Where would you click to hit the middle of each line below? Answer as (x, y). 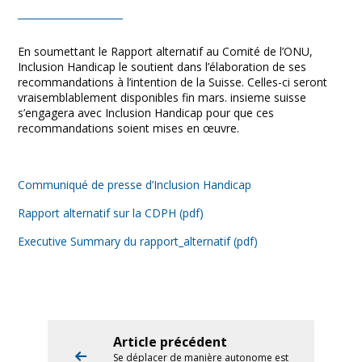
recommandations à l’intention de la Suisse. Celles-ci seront (173, 82)
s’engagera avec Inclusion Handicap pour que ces (146, 113)
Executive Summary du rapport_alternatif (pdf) (138, 242)
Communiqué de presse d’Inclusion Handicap (135, 185)
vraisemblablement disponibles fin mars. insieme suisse (162, 98)
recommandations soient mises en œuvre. (128, 128)
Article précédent (170, 342)
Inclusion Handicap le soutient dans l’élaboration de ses (162, 67)
